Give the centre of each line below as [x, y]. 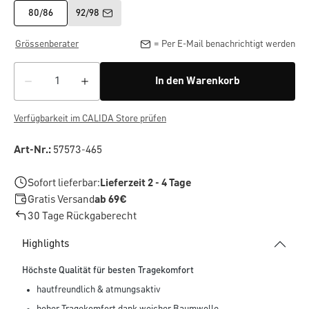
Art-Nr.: [32, 151]
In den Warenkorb [198, 82]
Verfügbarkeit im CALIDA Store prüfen [90, 119]
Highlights [46, 245]
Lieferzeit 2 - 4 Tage [146, 184]
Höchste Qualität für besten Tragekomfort [108, 271]
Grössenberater [47, 44]
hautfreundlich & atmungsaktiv [99, 290]
